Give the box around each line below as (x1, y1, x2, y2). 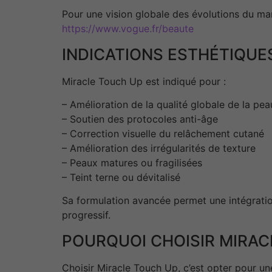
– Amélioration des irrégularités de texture (62, 142, 256, 155)
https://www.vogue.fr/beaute (62, 22, 194, 35)
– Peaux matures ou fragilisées (62, 157, 202, 169)
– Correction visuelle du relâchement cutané (62, 127, 264, 140)
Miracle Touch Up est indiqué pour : (62, 75, 226, 87)
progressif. (62, 209, 110, 222)
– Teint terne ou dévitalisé (62, 171, 180, 184)
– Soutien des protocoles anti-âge (62, 113, 218, 126)
